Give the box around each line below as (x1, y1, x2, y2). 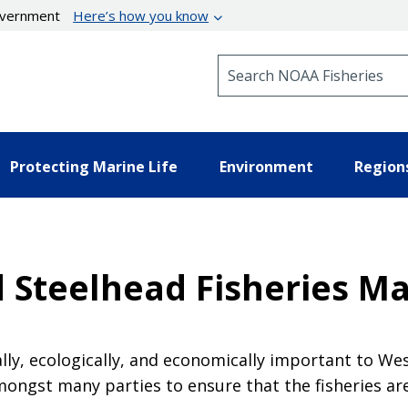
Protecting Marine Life (10, 156, 178, 177)
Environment (219, 156, 313, 177)
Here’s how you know (73, 6, 209, 25)
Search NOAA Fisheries (217, 54, 365, 71)
